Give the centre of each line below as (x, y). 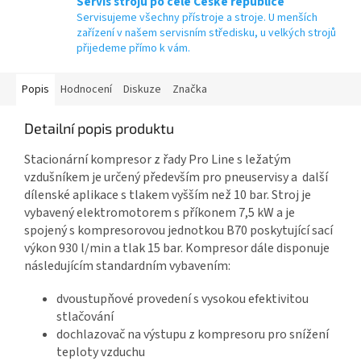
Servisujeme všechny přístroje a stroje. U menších (197, 17)
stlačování (85, 316)
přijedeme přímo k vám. (133, 48)
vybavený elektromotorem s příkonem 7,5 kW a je (160, 212)
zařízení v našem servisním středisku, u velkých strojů (206, 33)
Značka (190, 89)
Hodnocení (86, 89)
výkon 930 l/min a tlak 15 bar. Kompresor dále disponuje (177, 248)
